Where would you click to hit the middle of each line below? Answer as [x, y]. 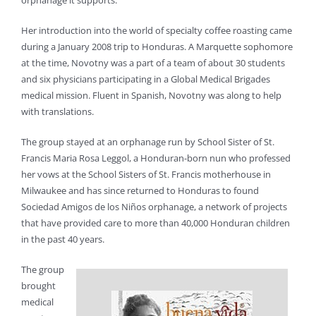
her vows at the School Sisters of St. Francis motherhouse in [146, 175]
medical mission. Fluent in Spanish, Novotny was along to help [151, 96]
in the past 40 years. [63, 239]
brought [38, 286]
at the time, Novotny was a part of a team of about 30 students [153, 63]
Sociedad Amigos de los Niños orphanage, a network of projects [154, 207]
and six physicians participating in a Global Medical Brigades [146, 79]
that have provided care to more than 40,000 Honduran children [156, 223]
